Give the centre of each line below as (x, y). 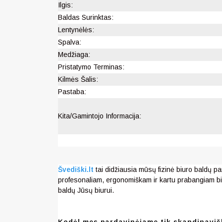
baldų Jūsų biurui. (86, 190)
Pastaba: (72, 91)
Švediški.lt (76, 169)
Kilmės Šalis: (78, 79)
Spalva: (70, 42)
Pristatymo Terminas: (91, 67)
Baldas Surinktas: (86, 17)
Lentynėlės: (76, 29)
